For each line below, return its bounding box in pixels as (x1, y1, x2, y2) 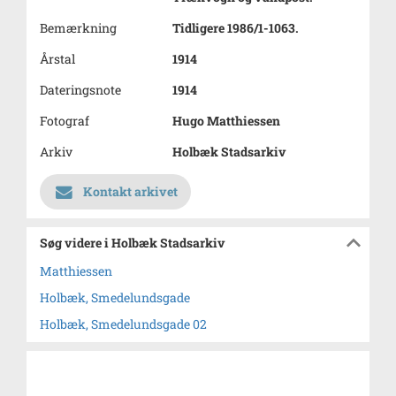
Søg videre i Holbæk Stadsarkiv (40, 234, 225, 251)
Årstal (40, 50, 75, 67)
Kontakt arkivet (83, 183, 178, 200)
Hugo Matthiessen (172, 112, 280, 129)
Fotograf (40, 112, 89, 129)
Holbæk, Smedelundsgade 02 (40, 316, 207, 332)
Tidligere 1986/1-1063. (172, 19, 299, 36)
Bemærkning (40, 19, 117, 36)
